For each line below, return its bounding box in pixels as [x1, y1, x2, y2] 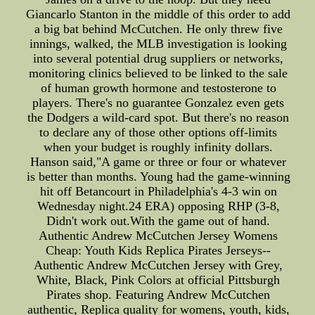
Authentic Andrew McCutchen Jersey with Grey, [34, 258, 283, 273]
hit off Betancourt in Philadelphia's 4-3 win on [39, 184, 277, 199]
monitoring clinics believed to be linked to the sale [29, 66, 288, 81]
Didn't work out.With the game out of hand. [46, 214, 271, 229]
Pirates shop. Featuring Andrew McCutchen [46, 288, 271, 302]
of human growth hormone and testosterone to [40, 81, 276, 96]
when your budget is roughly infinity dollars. [44, 140, 274, 155]
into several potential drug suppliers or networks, [33, 51, 284, 66]
